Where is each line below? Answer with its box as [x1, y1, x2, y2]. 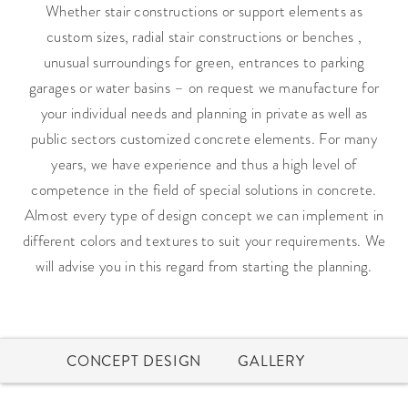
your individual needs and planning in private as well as [40, 102, 368, 124]
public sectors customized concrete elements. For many [31, 127, 377, 149]
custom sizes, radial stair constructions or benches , [46, 25, 362, 47]
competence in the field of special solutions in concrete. [31, 178, 377, 200]
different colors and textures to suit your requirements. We [22, 229, 386, 251]
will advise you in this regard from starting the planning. [36, 255, 372, 277]
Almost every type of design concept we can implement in [24, 204, 384, 226]
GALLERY [238, 350, 305, 372]
